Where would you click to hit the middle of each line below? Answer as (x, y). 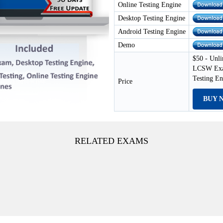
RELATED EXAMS (111, 141)
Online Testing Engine (150, 5)
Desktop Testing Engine (152, 18)
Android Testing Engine (152, 32)
